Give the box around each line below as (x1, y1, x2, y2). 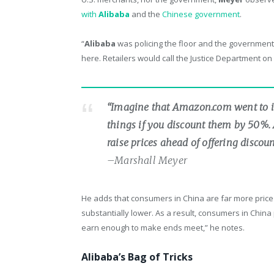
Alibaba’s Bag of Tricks (81, 250, 193, 264)
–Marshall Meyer (107, 154, 187, 166)
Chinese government (162, 8, 240, 20)
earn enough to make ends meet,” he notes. (81, 221, 245, 233)
